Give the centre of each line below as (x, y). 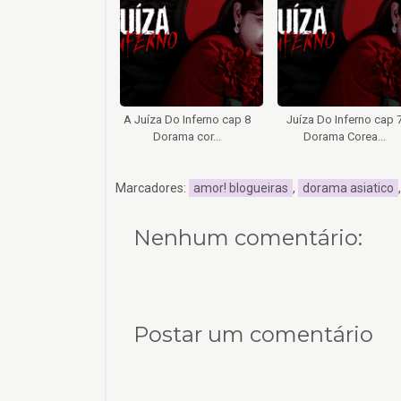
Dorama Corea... (345, 137)
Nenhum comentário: (248, 238)
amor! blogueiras (241, 188)
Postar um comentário (253, 335)
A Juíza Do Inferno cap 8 (187, 120)
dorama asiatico (348, 188)
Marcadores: (152, 188)
